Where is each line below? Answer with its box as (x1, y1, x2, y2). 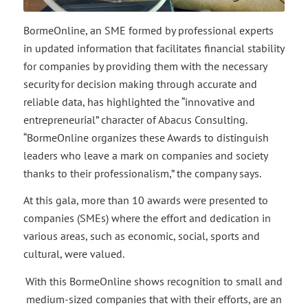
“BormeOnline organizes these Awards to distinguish (23, 130, 269, 144)
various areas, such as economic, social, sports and (23, 229, 260, 243)
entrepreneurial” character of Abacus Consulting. (23, 112, 247, 126)
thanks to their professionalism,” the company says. (23, 166, 261, 180)
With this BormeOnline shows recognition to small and (25, 274, 283, 288)
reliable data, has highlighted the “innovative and (23, 94, 255, 109)
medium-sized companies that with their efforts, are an (25, 291, 282, 306)
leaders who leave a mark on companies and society (23, 148, 267, 162)
